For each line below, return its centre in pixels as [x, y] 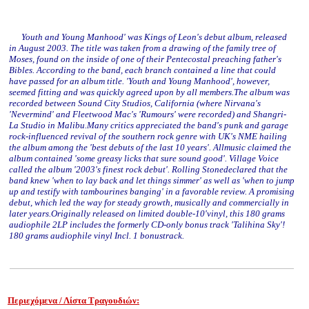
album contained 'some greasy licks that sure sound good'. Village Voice [144, 158]
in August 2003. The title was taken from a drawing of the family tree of [142, 48]
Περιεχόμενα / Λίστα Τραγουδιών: [73, 300]
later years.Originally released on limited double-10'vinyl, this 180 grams [147, 213]
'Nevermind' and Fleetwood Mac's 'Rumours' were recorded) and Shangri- [148, 114]
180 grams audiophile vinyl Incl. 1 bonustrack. [97, 236]
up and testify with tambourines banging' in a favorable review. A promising [152, 191]
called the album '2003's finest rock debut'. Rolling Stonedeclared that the [148, 169]
